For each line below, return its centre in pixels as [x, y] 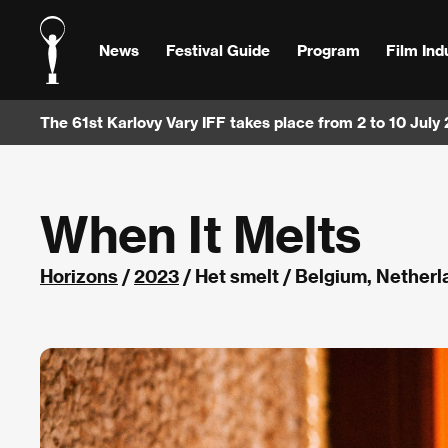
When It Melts [200, 233]
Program [328, 49]
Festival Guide [217, 49]
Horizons [79, 275]
